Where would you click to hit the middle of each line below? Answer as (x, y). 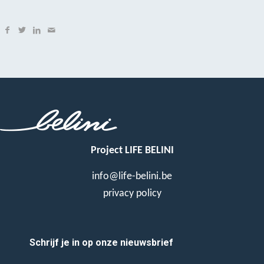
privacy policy (132, 193)
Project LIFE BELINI (132, 150)
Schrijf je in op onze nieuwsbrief (101, 242)
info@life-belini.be (132, 176)
